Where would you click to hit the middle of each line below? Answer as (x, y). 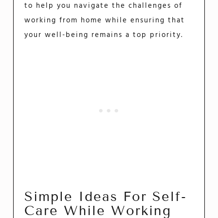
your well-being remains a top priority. (104, 35)
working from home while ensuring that (105, 21)
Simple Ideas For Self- (106, 196)
